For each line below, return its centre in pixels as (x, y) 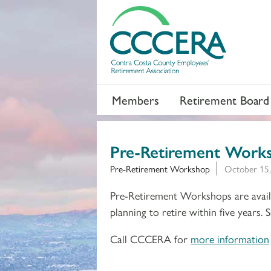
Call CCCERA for (150, 238)
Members (135, 99)
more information (230, 238)
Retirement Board (224, 99)
